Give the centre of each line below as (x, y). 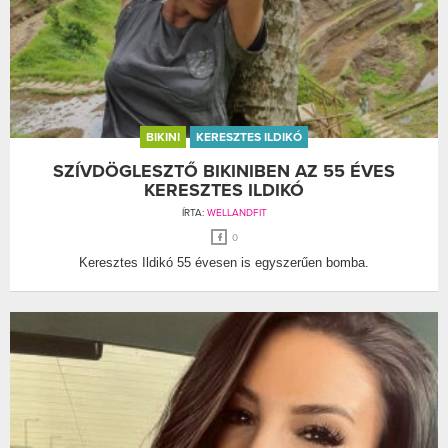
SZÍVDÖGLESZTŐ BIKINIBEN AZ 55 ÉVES (224, 170)
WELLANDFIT (236, 212)
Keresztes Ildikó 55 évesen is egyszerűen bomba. (224, 262)
